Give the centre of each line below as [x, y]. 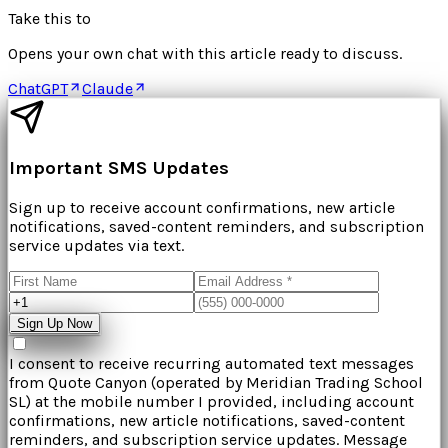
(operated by [196, 383]
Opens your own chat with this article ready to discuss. [205, 53]
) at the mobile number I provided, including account [220, 402]
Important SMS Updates [119, 168]
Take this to [49, 18]
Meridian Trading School [334, 383]
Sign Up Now [54, 324]
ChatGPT [38, 88]
